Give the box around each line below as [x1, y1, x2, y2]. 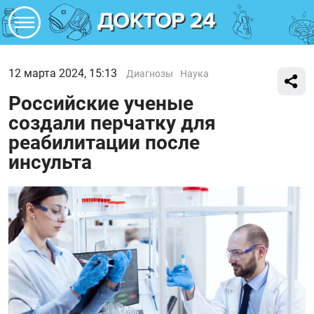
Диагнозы [126, 68, 173, 79]
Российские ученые [8, 92, 193, 115]
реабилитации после [8, 131, 200, 154]
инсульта [8, 151, 92, 174]
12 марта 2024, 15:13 [8, 67, 117, 80]
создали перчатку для [8, 111, 216, 135]
